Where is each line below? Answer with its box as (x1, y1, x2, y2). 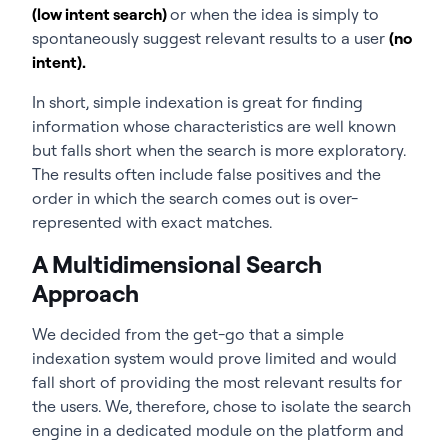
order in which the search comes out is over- (32, 187, 358, 208)
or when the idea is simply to (170, 3, 379, 24)
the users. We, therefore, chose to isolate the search (32, 395, 411, 416)
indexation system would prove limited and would (32, 347, 397, 368)
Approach (32, 277, 139, 308)
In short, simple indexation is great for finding (32, 91, 363, 112)
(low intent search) (32, 3, 170, 24)
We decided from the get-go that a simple (32, 323, 344, 344)
